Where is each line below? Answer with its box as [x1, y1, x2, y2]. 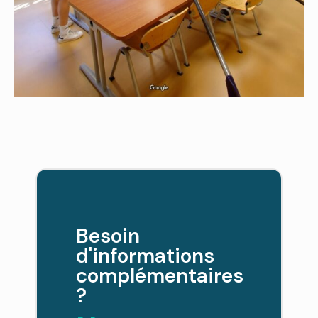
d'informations [76, 243, 214, 269]
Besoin [76, 223, 140, 249]
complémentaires [76, 263, 243, 289]
